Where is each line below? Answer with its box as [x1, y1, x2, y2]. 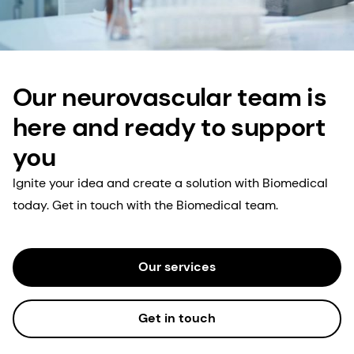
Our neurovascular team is [13, 80, 326, 114]
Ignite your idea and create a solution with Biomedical [13, 174, 328, 191]
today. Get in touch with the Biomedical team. [13, 196, 278, 213]
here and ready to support [13, 110, 325, 144]
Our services [138, 258, 216, 276]
